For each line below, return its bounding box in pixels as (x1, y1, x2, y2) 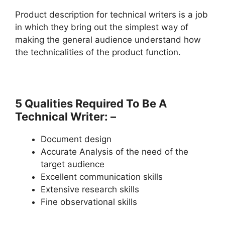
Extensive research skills (41, 184, 139, 194)
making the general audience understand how (15, 34, 201, 45)
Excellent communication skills (41, 171, 163, 182)
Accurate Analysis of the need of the (41, 146, 188, 157)
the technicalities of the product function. (15, 47, 181, 57)
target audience (41, 159, 104, 169)
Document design (41, 134, 111, 144)
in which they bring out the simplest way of (15, 22, 188, 32)
